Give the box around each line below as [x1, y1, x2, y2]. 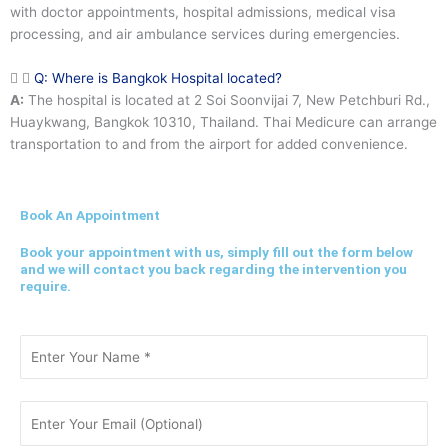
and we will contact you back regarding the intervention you [20, 260, 407, 277]
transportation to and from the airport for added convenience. [10, 136, 408, 153]
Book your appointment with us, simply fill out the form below [20, 243, 413, 260]
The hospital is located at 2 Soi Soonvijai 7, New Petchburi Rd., [24, 92, 430, 109]
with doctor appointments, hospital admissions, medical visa [10, 4, 396, 21]
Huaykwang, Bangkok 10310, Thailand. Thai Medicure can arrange [10, 114, 437, 131]
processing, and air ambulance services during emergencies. [10, 26, 400, 43]
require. [20, 277, 71, 294]
